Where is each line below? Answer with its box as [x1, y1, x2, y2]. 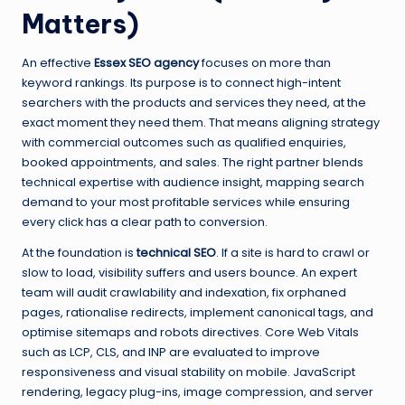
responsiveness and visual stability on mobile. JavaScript [22, 364, 355, 381]
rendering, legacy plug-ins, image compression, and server [22, 384, 373, 400]
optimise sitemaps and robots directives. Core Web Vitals [22, 325, 359, 341]
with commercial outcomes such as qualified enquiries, [22, 135, 346, 151]
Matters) [22, 7, 139, 42]
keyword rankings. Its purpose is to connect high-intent [22, 75, 341, 91]
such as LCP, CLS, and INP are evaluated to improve [22, 344, 320, 361]
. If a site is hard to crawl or [216, 245, 370, 261]
